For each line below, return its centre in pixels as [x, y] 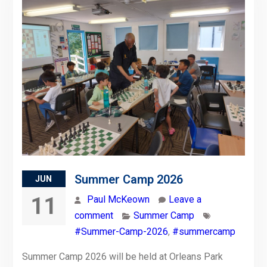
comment [94, 216]
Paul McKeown [118, 200]
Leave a [185, 200]
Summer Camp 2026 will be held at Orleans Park [122, 257]
